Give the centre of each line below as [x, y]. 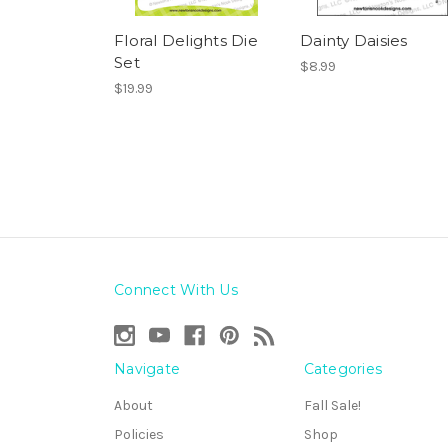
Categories [342, 369]
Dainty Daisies [354, 41]
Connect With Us [176, 290]
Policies [139, 435]
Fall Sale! [332, 406]
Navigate [147, 369]
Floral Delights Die [186, 41]
